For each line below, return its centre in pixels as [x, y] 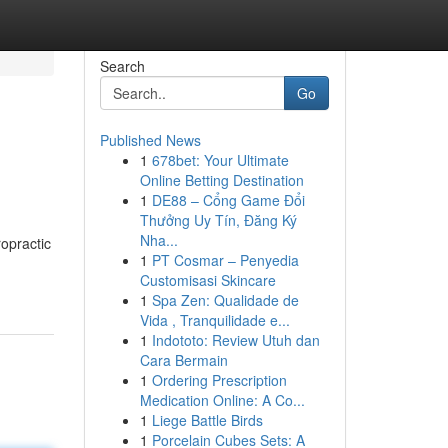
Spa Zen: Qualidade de [225, 300]
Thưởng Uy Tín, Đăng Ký [218, 220]
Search [122, 66]
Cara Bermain [183, 360]
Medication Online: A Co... [222, 400]
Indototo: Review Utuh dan [235, 340]
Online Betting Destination [221, 180]
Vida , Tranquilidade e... [214, 320]
